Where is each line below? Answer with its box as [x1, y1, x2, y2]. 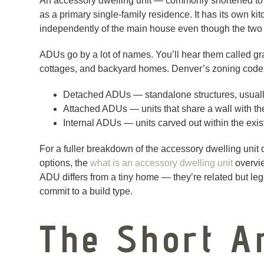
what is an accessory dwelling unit [90, 158, 233, 169]
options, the [39, 158, 91, 169]
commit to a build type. [39, 186, 133, 197]
